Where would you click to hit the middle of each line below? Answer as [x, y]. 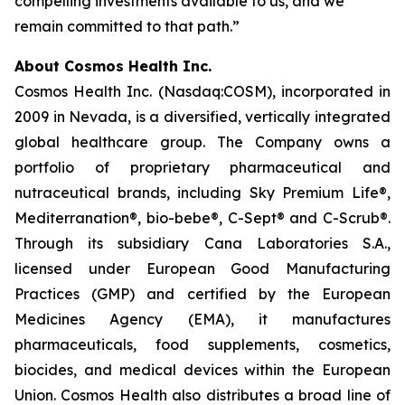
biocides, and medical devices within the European [202, 370]
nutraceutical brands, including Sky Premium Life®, [202, 193]
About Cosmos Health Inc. [113, 66]
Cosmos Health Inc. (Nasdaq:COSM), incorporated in [202, 91]
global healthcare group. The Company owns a [202, 142]
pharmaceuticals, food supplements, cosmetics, [202, 344]
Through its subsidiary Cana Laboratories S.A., [202, 243]
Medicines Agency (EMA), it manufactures [202, 319]
